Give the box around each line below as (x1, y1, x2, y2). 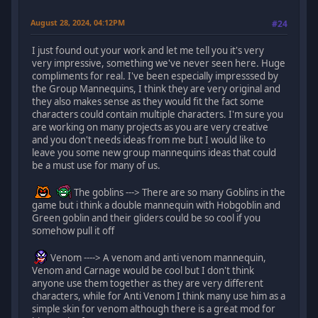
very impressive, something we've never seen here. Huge (32, 56, 286, 70)
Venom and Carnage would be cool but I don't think (32, 263, 255, 277)
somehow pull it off (32, 224, 115, 237)
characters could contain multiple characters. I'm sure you (32, 107, 284, 121)
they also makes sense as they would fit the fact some (32, 94, 265, 108)
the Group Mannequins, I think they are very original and (32, 82, 281, 95)
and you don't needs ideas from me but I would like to (32, 133, 266, 146)
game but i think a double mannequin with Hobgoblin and (32, 198, 281, 212)
